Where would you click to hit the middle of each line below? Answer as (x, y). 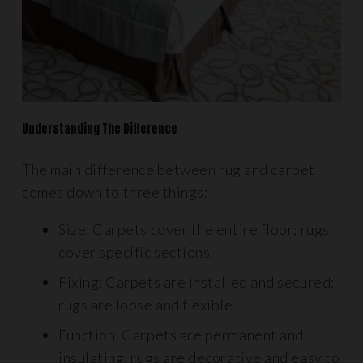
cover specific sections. (136, 252)
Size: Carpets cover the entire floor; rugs (194, 229)
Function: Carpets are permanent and (181, 335)
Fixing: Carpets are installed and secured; (196, 282)
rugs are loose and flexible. (148, 305)
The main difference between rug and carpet (169, 169)
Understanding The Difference (100, 129)
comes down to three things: (115, 192)
